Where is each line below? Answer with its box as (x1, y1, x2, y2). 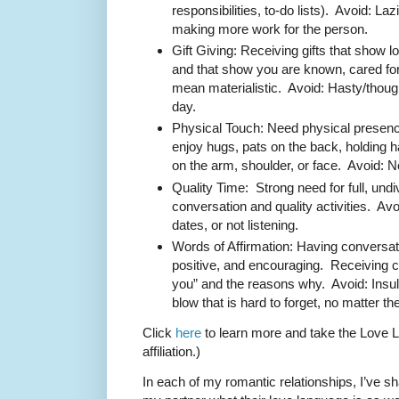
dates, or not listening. (172, 216, 298, 232)
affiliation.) (142, 344, 204, 360)
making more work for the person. (172, 20, 368, 37)
